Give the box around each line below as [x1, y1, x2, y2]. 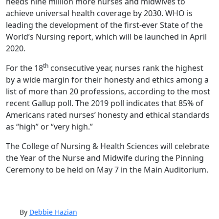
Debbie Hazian [29, 207, 77, 217]
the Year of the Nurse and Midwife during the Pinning [6, 152, 204, 163]
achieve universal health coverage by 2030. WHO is [6, 7, 193, 19]
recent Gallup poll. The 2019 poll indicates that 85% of [6, 97, 203, 109]
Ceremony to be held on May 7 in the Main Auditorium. [6, 164, 208, 175]
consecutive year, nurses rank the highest [48, 62, 203, 73]
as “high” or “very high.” [6, 121, 93, 132]
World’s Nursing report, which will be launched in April [6, 31, 207, 42]
